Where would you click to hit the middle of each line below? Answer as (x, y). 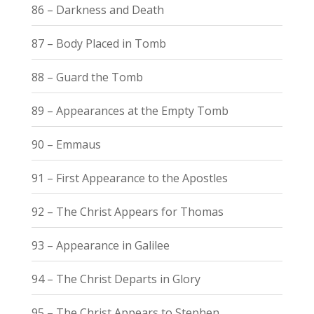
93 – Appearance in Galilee (100, 245)
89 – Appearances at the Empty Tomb (130, 110)
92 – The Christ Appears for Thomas (127, 211)
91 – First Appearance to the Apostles (129, 178)
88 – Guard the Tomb (87, 77)
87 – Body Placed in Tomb (98, 43)
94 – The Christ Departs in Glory (116, 279)
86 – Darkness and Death (97, 9)
